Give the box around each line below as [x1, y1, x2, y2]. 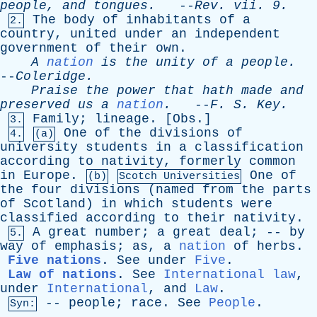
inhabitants [126, 13, 212, 27]
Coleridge [16, 69, 86, 83]
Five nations [8, 253, 101, 267]
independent [195, 27, 280, 41]
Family [33, 112, 79, 126]
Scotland [23, 197, 86, 211]
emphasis [54, 239, 117, 253]
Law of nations [8, 267, 117, 282]
